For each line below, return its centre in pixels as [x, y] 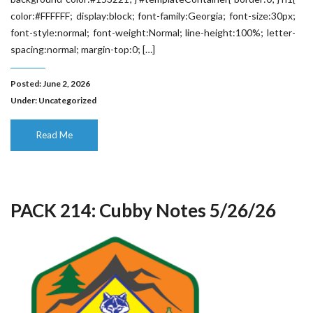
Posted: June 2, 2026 [50, 83]
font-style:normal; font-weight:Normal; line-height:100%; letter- [153, 32]
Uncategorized [67, 100]
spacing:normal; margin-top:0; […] [83, 49]
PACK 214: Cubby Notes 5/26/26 [143, 210]
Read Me [54, 135]
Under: [24, 100]
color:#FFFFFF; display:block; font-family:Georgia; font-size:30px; [153, 16]
